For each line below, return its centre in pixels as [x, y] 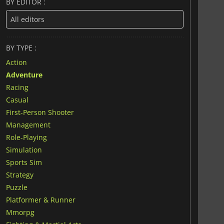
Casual [17, 99]
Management [28, 124]
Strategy [19, 174]
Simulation [24, 149]
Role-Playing [26, 137]
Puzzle [16, 187]
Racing [17, 87]
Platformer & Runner [40, 199]
